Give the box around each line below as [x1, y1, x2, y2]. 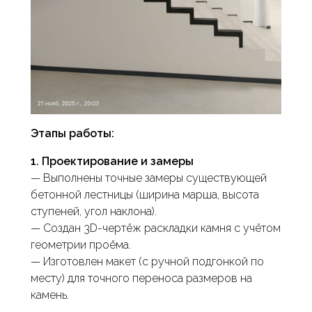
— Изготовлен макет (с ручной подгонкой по [31, 255, 264, 268]
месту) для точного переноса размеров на [31, 272, 252, 285]
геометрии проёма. [31, 238, 131, 251]
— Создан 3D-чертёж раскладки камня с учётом [31, 221, 281, 235]
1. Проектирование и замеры [31, 155, 194, 168]
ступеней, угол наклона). [31, 205, 157, 218]
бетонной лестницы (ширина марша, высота [31, 188, 259, 201]
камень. [31, 288, 72, 302]
